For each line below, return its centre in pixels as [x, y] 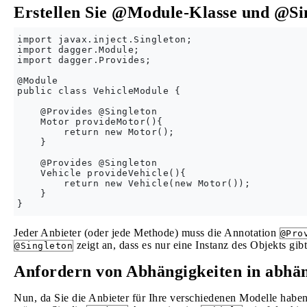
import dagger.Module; [78, 50]
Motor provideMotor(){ [90, 122]
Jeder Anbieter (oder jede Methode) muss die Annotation [147, 233]
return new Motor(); [96, 132]
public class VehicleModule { [99, 91]
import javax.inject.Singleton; [105, 39]
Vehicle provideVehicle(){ [102, 173]
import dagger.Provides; [84, 60]
